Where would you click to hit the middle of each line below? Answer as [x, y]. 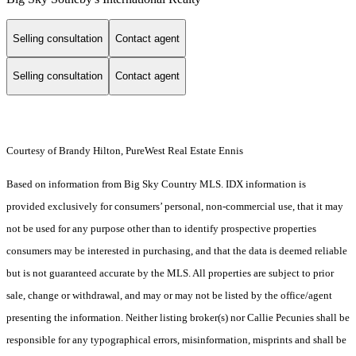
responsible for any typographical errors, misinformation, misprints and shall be [176, 339]
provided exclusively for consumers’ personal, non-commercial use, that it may [175, 206]
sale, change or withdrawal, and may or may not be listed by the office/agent [169, 295]
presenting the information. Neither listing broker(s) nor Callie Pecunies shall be [178, 317]
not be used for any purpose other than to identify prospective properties [161, 228]
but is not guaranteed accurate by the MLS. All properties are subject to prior [170, 273]
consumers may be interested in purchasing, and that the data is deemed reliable [177, 250]
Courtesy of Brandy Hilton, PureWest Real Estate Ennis [125, 150]
